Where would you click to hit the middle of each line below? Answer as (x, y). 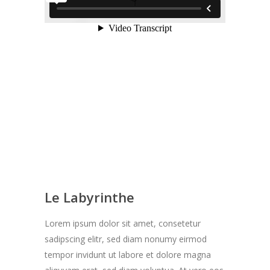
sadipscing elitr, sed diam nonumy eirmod (126, 239)
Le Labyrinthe (89, 197)
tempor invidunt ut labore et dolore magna (128, 255)
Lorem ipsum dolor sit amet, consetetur (123, 223)
